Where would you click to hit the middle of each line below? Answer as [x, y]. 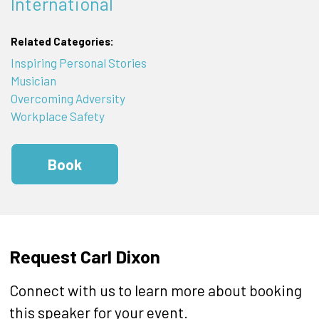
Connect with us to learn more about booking [155, 290]
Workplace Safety [57, 116]
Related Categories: [62, 42]
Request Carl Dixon [84, 256]
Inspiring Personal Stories [78, 62]
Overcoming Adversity [68, 98]
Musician [33, 80]
